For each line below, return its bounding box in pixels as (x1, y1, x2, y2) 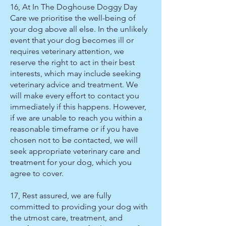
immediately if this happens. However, (10, 102, 146, 111)
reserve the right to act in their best (10, 58, 135, 67)
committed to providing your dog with (10, 202, 148, 211)
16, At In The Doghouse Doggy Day (10, 2, 137, 12)
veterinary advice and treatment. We (10, 80, 138, 89)
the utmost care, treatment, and (10, 213, 123, 222)
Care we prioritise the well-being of (10, 13, 136, 23)
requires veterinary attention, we (10, 46, 124, 56)
